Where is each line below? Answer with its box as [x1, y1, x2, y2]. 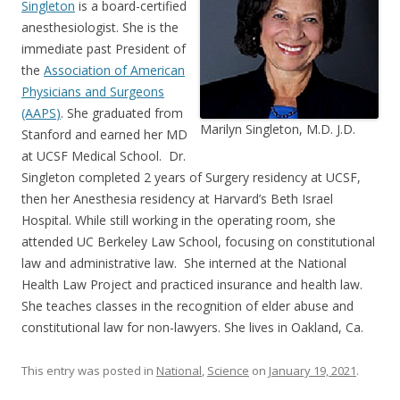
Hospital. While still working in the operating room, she [21, 211, 336, 229]
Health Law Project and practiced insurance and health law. [21, 275, 362, 293]
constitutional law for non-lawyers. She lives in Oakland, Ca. [21, 318, 363, 336]
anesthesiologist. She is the [21, 18, 179, 36]
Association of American [44, 61, 185, 79]
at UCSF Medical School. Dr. [21, 146, 186, 164]
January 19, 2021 [269, 362, 356, 379]
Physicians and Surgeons [21, 82, 164, 100]
